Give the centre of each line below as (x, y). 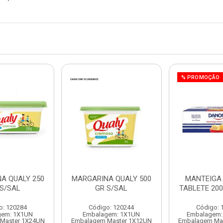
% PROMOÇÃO (200, 77)
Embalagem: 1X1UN (111, 214)
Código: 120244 (111, 207)
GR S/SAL (111, 188)
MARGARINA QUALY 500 (111, 179)
